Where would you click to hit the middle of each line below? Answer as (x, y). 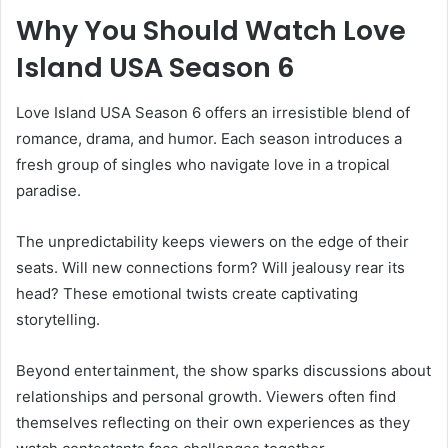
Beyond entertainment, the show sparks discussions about (223, 370)
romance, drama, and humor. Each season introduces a (209, 138)
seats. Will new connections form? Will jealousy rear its (210, 267)
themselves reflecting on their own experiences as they (213, 422)
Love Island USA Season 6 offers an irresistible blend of (213, 112)
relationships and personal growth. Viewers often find (206, 396)
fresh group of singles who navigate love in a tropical (203, 164)
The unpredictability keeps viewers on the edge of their (212, 241)
